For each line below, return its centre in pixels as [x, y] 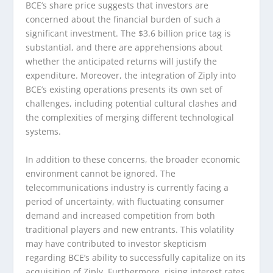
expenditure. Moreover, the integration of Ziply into [131, 76]
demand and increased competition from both [121, 215]
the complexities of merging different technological [130, 118]
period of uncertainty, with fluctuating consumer [125, 201]
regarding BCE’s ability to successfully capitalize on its [136, 257]
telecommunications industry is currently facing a [127, 187]
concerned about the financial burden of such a [123, 19]
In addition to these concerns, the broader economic [133, 159]
